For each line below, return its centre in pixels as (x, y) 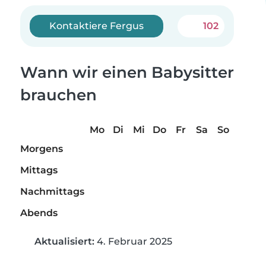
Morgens (42, 149)
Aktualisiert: (64, 242)
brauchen (58, 95)
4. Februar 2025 (133, 242)
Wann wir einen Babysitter (127, 72)
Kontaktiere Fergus (97, 26)
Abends (39, 213)
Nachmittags (52, 192)
